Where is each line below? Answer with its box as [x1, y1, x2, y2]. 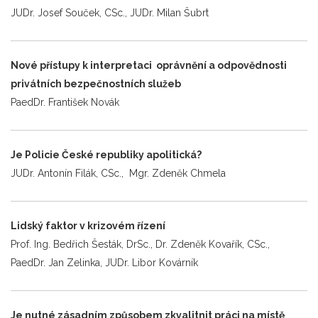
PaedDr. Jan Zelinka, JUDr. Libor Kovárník [11, 256, 198, 268]
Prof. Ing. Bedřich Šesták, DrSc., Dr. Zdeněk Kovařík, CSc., [11, 238, 270, 250]
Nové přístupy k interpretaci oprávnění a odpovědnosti [11, 59, 287, 71]
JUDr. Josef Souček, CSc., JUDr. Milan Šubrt [11, 6, 209, 18]
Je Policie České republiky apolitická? [11, 148, 202, 160]
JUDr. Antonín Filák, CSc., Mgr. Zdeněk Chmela [11, 167, 226, 179]
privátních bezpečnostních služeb [11, 77, 181, 89]
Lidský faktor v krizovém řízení [11, 219, 168, 231]
